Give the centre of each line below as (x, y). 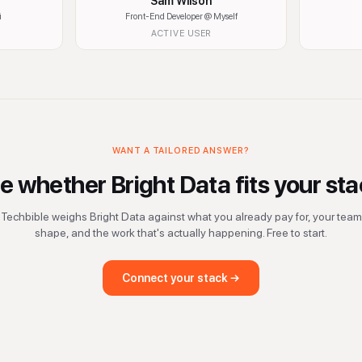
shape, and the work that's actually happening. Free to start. (181, 233)
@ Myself (221, 17)
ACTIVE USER (181, 34)
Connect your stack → (181, 278)
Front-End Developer (164, 17)
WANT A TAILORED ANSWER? (181, 151)
